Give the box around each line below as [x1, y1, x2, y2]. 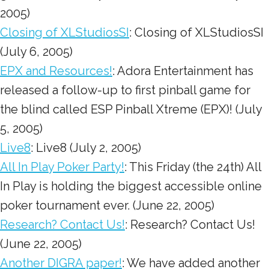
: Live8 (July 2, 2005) [31, 141, 141, 155]
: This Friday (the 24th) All [124, 160, 261, 174]
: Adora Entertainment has [112, 64, 253, 78]
